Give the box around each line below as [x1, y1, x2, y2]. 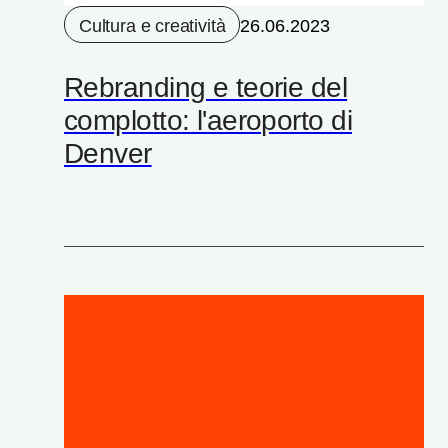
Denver [64, 137, 152, 169]
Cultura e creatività [79, 15, 226, 36]
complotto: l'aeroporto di [64, 104, 353, 136]
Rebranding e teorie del [64, 71, 348, 103]
